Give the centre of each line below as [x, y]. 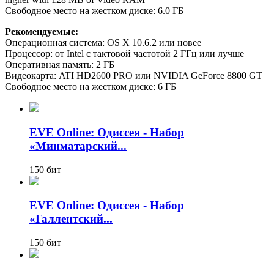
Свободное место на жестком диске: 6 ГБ [91, 87]
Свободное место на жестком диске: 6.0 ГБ [94, 11]
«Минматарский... [78, 146]
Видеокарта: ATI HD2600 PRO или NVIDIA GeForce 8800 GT [134, 76]
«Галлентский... [71, 219]
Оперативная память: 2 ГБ [60, 65]
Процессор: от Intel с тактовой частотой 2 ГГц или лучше [124, 54]
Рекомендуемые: [42, 32]
